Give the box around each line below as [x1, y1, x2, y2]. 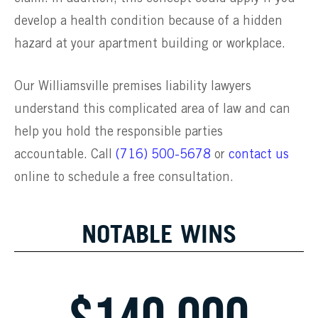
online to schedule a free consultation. [14, 172, 234, 184]
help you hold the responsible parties [14, 126, 223, 138]
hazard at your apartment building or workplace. [14, 38, 285, 50]
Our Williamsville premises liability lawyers [14, 81, 251, 93]
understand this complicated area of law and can [14, 104, 290, 116]
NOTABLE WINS [82, 219, 236, 249]
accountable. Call [14, 149, 116, 161]
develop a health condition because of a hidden [14, 15, 283, 27]
